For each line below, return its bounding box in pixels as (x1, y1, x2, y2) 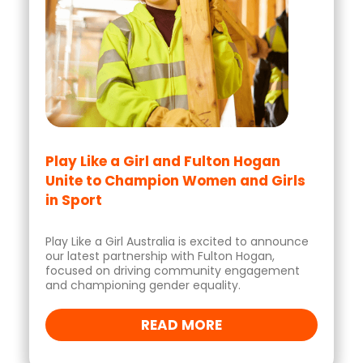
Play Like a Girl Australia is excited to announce (45, 233, 309, 250)
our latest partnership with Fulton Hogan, (45, 248, 275, 264)
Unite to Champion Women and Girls (45, 171, 305, 190)
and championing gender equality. (45, 277, 241, 293)
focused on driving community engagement (45, 263, 300, 279)
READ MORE (141, 315, 222, 335)
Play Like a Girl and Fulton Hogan (45, 152, 280, 171)
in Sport (45, 190, 102, 210)
